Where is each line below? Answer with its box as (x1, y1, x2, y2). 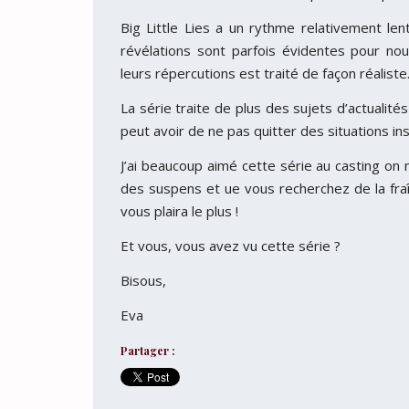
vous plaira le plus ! (121, 202, 238, 220)
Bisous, (121, 271, 166, 289)
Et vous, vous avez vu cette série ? (121, 236, 341, 255)
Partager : (121, 343, 175, 358)
